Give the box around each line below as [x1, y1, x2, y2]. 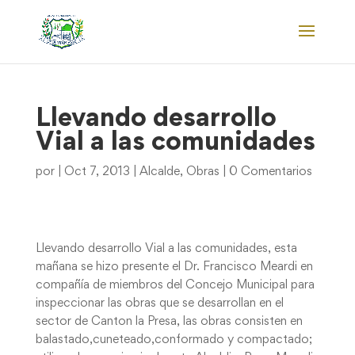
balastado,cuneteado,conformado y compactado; [35, 334, 312, 345]
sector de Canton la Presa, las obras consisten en [35, 316, 303, 327]
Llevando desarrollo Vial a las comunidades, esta [35, 243, 297, 254]
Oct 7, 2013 [63, 166, 130, 177]
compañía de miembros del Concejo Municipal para [35, 280, 315, 291]
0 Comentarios [228, 166, 312, 177]
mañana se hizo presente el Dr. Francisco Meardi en [35, 261, 313, 273]
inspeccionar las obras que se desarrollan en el [35, 298, 284, 309]
